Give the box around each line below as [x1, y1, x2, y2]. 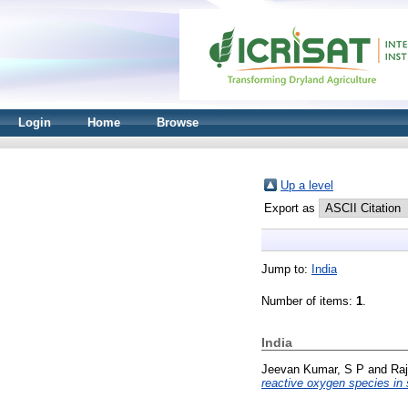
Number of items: [261, 294, 356, 308]
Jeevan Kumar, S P [261, 362, 364, 376]
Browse [157, 116, 199, 129]
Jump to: [261, 262, 311, 276]
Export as [264, 201, 319, 215]
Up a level [280, 178, 333, 192]
